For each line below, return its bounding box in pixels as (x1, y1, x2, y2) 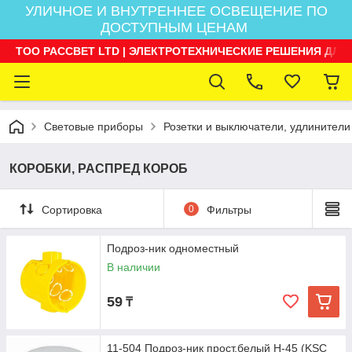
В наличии (107, 261, 160, 273)
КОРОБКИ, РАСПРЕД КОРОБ (9, 162, 188, 175)
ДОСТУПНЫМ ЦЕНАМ (101, 20, 251, 35)
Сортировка (42, 203, 102, 216)
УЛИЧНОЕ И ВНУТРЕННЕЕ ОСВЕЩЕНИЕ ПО (24, 3, 328, 19)
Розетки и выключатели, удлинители (163, 120, 350, 133)
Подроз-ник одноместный (107, 242, 239, 255)
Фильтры (206, 203, 251, 216)
